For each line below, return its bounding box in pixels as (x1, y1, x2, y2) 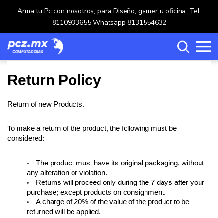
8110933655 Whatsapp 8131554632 (52, 18, 166, 27)
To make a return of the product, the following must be (7, 125, 177, 133)
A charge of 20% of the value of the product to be (36, 198, 189, 206)
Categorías (34, 108, 68, 118)
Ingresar (34, 194, 59, 203)
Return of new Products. (7, 100, 84, 108)
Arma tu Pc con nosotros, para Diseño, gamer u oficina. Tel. (17, 6, 201, 16)
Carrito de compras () (34, 130, 100, 140)
